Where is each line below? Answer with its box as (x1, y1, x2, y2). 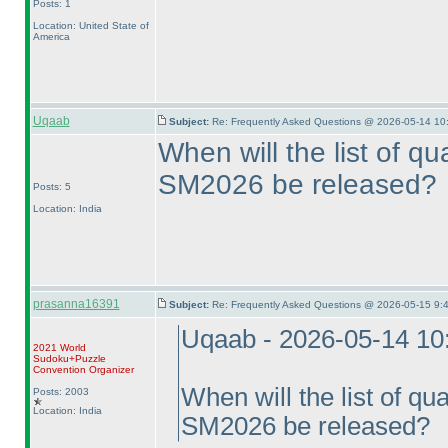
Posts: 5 (32, 181, 71, 192)
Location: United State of (32, 20, 149, 31)
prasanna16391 (32, 297, 120, 311)
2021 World (32, 342, 86, 353)
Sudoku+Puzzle (32, 353, 106, 364)
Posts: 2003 (32, 386, 89, 397)
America (32, 31, 70, 42)
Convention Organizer (32, 364, 134, 375)
